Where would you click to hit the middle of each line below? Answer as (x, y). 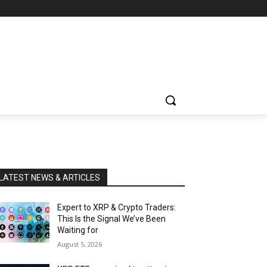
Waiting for (78, 230)
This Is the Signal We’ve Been (112, 218)
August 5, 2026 (80, 244)
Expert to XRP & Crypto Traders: (117, 207)
